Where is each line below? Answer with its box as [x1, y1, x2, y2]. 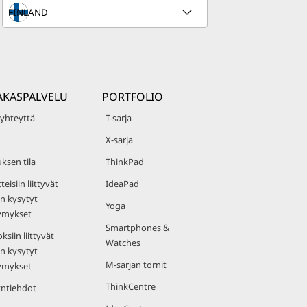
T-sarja [106, 112, 132, 124]
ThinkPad [106, 156, 144, 168]
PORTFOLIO [102, 89, 163, 104]
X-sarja [106, 134, 133, 146]
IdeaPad [106, 177, 139, 190]
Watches [106, 236, 140, 249]
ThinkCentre [106, 280, 156, 293]
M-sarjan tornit [106, 258, 167, 271]
